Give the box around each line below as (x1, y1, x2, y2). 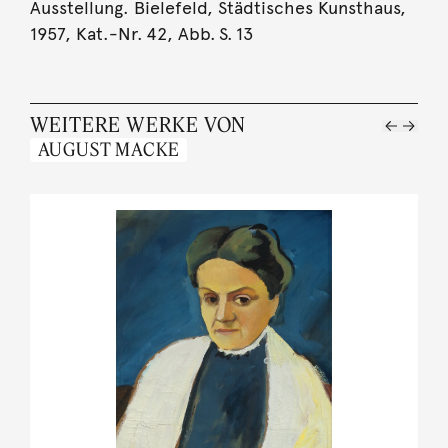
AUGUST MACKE (37, 137, 180, 161)
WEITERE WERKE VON (29, 111, 247, 137)
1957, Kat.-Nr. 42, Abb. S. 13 (29, 22, 253, 45)
